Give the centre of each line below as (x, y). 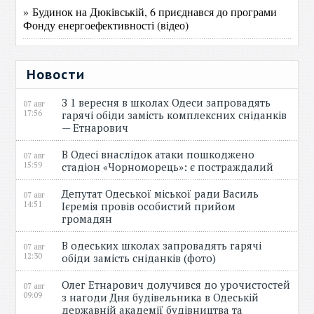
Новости (56, 75)
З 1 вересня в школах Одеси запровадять (166, 102)
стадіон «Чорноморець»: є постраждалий (171, 167)
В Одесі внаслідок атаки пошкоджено (158, 154)
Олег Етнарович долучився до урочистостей (176, 285)
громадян (90, 219)
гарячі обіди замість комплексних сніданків (175, 115)
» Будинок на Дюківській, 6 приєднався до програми (150, 12)
